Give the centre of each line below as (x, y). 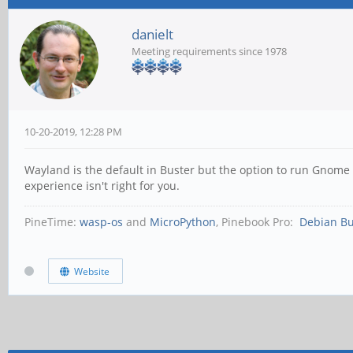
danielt (152, 34)
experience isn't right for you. (102, 186)
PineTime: (52, 222)
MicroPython (183, 222)
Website (89, 271)
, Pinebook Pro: (256, 222)
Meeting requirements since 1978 (209, 51)
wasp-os (101, 222)
